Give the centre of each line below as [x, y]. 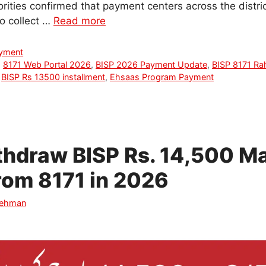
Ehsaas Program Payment [162, 77]
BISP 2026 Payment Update [152, 64]
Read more [80, 21]
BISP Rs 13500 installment [53, 77]
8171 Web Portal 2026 [47, 64]
